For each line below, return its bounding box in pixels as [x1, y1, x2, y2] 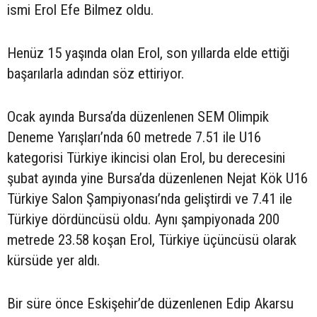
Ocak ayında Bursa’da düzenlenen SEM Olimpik [7, 108, 269, 125]
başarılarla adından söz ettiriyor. [7, 64, 184, 82]
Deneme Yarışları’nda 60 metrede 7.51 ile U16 [7, 128, 261, 146]
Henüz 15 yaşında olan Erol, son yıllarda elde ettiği [7, 44, 289, 62]
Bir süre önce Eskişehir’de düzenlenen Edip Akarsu [7, 294, 294, 312]
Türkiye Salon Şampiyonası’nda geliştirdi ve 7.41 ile [7, 190, 292, 207]
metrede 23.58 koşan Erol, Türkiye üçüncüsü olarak [7, 231, 296, 248]
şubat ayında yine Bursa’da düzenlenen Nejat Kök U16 [7, 169, 308, 187]
